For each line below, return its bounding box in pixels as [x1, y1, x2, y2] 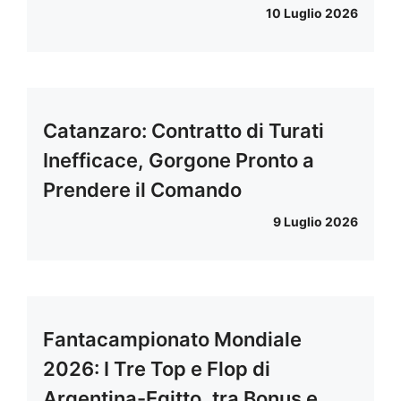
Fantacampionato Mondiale [43, 328, 302, 352]
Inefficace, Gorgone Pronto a [43, 149, 314, 173]
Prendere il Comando [43, 178, 242, 202]
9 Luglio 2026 [273, 214, 358, 230]
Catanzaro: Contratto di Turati [43, 119, 324, 143]
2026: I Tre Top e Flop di [43, 357, 270, 381]
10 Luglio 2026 [266, 5, 358, 21]
